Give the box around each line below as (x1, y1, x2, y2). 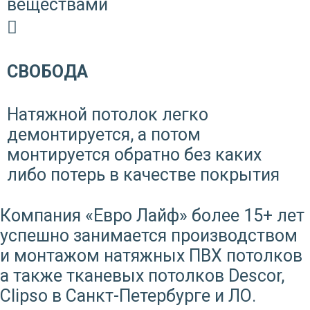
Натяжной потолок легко (7, 104, 208, 125)
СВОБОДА (7, 61, 88, 82)
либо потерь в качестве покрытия (7, 164, 280, 185)
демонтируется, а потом (7, 124, 201, 145)
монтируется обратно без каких (7, 144, 262, 165)
